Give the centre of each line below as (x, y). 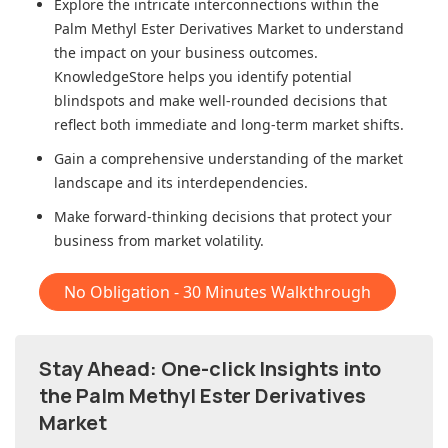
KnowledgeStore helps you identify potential (203, 77)
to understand (354, 29)
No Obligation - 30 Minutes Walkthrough (217, 292)
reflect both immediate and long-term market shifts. (229, 125)
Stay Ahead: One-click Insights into (210, 369)
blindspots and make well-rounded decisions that (220, 101)
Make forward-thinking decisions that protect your (223, 217)
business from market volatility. (159, 241)
